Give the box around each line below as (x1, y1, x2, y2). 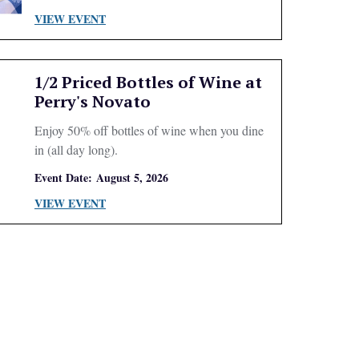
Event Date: (34, 169, 92, 186)
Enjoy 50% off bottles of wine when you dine (34, 122, 264, 139)
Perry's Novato (34, 91, 151, 112)
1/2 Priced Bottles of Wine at (34, 71, 262, 93)
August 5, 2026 (95, 169, 168, 186)
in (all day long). (34, 141, 118, 158)
